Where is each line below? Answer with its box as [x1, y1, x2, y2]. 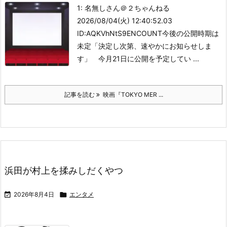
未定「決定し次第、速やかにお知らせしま [77, 41, 212, 50]
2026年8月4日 [14, 190, 54, 198]
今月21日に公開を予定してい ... [91, 54, 199, 63]
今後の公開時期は [162, 28, 219, 37]
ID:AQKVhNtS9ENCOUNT [77, 28, 162, 37]
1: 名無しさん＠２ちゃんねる [77, 3, 170, 12]
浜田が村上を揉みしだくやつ [5, 165, 123, 176]
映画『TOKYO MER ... [99, 90, 163, 98]
